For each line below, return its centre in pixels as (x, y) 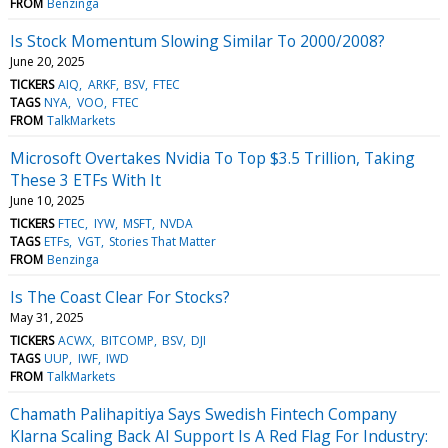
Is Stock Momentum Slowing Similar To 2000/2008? (197, 40)
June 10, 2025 (47, 200)
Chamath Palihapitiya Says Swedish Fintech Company (203, 413)
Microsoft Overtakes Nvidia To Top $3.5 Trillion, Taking (212, 157)
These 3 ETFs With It (85, 179)
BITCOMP (127, 340)
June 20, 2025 (47, 61)
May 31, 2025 (47, 317)
